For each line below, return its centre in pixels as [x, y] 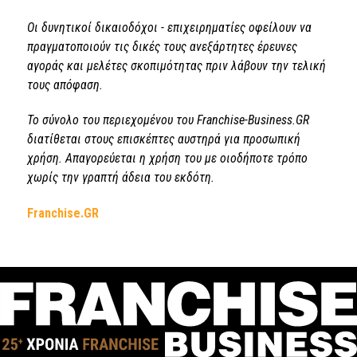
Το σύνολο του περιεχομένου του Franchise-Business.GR [168, 120]
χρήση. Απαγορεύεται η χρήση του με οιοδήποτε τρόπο [167, 159]
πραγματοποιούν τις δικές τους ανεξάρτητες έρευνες [162, 46]
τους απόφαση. [65, 84]
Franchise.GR [63, 214]
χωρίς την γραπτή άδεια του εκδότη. [121, 178]
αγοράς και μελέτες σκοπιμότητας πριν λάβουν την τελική [177, 65]
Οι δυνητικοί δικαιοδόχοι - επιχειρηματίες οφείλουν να [169, 27]
